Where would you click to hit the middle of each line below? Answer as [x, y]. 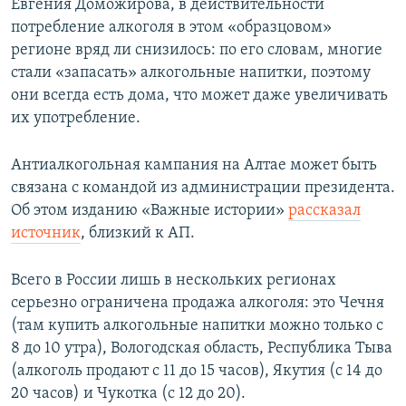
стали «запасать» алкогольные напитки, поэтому [191, 72]
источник [46, 233]
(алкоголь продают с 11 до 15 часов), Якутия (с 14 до [197, 371]
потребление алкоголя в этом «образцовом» [171, 27]
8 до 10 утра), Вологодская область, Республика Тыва [202, 348]
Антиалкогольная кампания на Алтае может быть [194, 165]
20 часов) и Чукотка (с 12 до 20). [128, 393]
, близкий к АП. [138, 233]
